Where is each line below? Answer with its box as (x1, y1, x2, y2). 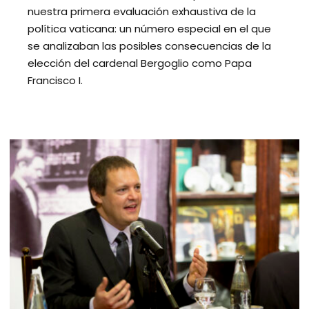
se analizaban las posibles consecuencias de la (28, 38, 271, 53)
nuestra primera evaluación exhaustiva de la (28, 3, 256, 19)
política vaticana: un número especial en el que (28, 21, 271, 36)
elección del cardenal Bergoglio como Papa (28, 55, 252, 70)
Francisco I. (28, 72, 83, 88)
